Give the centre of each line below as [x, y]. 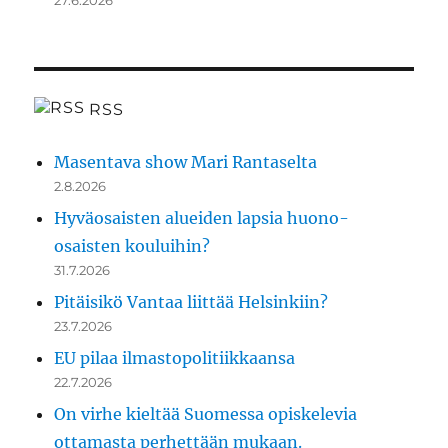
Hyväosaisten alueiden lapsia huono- [202, 218]
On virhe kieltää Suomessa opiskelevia [206, 414]
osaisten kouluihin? [132, 246]
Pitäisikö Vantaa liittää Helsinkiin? [191, 302]
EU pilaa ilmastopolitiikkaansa [175, 358]
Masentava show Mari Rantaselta [186, 162]
